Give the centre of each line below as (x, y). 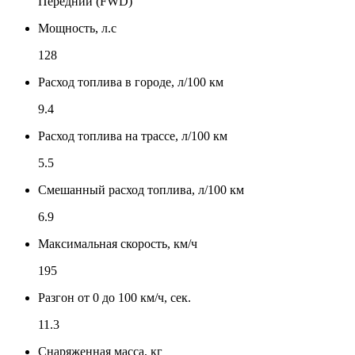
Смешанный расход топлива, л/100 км (141, 189)
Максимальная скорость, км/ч (118, 243)
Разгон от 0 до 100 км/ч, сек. (115, 297)
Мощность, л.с (77, 28)
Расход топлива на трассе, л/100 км (133, 136)
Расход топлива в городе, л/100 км (131, 82)
